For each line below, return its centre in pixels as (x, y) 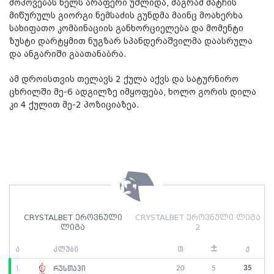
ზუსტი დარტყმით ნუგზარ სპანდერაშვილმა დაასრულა (131, 41)
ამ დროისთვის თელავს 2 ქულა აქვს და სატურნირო (124, 79)
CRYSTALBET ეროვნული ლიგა (198, 218)
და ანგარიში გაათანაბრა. (69, 54)
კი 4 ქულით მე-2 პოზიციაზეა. (74, 105)
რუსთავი (68, 269)
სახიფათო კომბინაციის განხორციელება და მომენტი (126, 28)
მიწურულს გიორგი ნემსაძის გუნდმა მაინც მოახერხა (126, 16)
